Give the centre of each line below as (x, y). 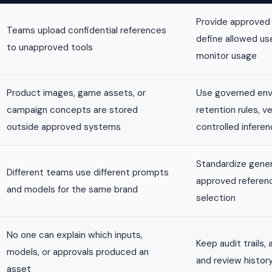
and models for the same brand (72, 189)
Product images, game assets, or (76, 93)
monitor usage (226, 56)
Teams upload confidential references (87, 30)
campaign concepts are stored (72, 110)
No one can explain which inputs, (75, 235)
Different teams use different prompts (88, 172)
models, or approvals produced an (78, 252)
